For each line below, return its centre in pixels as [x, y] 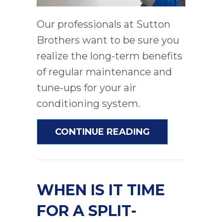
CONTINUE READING [102, 132]
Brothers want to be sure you [108, 40]
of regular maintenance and [104, 72]
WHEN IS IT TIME [101, 190]
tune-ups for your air [86, 87]
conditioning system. [88, 103]
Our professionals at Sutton [104, 24]
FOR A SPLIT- [87, 211]
